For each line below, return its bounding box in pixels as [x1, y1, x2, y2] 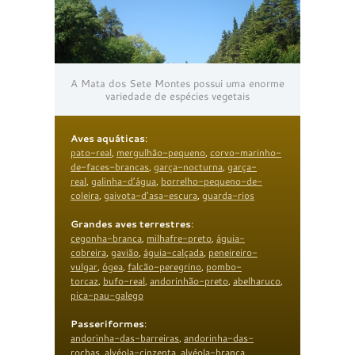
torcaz [71, 273, 98, 288]
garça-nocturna [154, 159, 223, 174]
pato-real [71, 145, 112, 159]
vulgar [71, 259, 97, 273]
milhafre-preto [147, 231, 212, 245]
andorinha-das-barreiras [71, 330, 179, 345]
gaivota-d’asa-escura [104, 188, 197, 202]
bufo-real [103, 273, 145, 288]
